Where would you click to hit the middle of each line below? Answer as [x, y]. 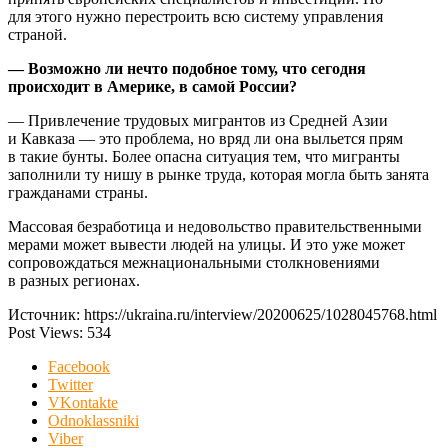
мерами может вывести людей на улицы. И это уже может [206, 245]
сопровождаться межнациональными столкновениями [194, 263]
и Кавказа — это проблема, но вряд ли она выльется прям [205, 139]
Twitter [70, 385]
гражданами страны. [78, 193]
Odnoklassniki [93, 421]
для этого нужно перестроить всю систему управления [195, 17]
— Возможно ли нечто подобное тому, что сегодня [187, 69]
